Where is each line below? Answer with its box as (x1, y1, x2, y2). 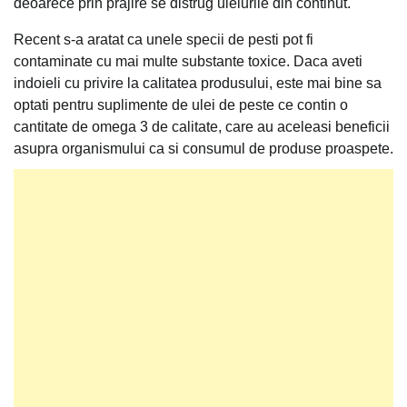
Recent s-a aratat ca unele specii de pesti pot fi (14, 31, 313, 47)
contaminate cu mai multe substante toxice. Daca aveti (14, 53, 362, 69)
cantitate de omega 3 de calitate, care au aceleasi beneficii (14, 118, 390, 134)
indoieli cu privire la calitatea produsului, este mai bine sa (14, 74, 382, 91)
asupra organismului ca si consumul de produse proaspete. (14, 140, 393, 156)
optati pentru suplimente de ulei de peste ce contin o (14, 96, 348, 113)
